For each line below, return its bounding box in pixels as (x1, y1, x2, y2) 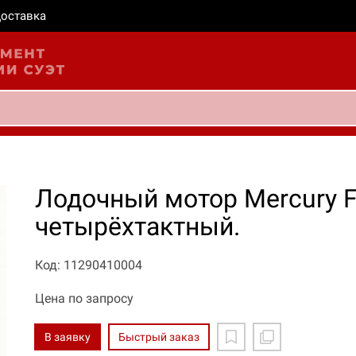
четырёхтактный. (35, 211, 240, 242)
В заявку (44, 331, 91, 343)
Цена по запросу (35, 291, 133, 306)
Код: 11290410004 (35, 257, 142, 273)
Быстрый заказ (118, 331, 199, 343)
